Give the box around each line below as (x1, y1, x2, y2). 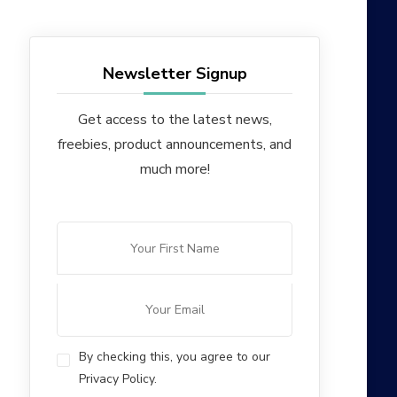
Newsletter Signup (102, 63, 247, 85)
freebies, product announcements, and (58, 135, 292, 155)
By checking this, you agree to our (79, 348, 271, 366)
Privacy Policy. (79, 370, 158, 388)
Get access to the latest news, (77, 110, 272, 130)
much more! (139, 160, 210, 180)
